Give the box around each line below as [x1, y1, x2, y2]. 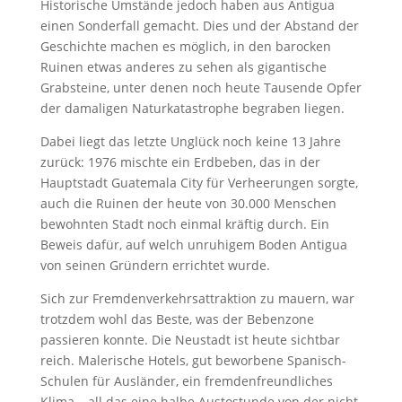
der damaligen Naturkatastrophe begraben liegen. [39, 100, 345, 117]
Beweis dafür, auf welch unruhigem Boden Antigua [39, 236, 347, 253]
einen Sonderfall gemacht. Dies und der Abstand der [39, 17, 359, 34]
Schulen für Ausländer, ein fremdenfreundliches [39, 372, 333, 389]
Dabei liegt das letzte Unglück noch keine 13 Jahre [39, 133, 341, 150]
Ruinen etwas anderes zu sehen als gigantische [39, 58, 327, 75]
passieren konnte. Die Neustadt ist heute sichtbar [39, 331, 340, 348]
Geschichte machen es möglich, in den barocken [39, 38, 331, 55]
